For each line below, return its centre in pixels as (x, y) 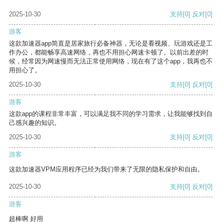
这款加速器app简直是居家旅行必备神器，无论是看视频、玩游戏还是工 (111, 44)
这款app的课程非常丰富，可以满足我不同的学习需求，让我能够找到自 (111, 114)
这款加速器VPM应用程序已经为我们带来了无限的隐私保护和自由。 (106, 169)
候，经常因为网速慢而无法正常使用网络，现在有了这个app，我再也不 (111, 61)
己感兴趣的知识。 (35, 123)
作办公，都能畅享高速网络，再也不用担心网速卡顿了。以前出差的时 (109, 53)
